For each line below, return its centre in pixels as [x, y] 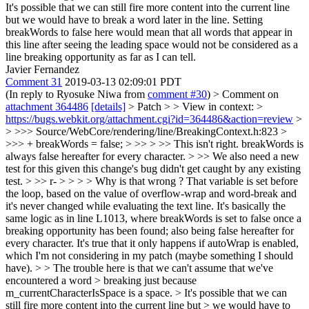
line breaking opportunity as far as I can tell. [101, 57]
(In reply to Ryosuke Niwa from [77, 94]
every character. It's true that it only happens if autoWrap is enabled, [152, 243]
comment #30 [177, 94]
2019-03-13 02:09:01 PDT [123, 82]
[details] [108, 107]
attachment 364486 [47, 107]
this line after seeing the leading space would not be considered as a [152, 44]
